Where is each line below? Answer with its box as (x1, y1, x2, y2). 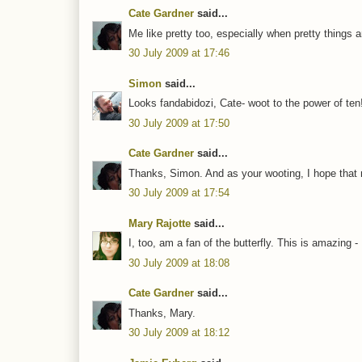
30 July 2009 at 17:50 (128, 116, 229, 129)
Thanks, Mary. (128, 306, 196, 319)
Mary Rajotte (128, 217, 191, 229)
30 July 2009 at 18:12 (128, 326, 229, 339)
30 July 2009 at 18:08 (128, 256, 229, 269)
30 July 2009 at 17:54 (128, 187, 229, 200)
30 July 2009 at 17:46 (128, 47, 229, 60)
